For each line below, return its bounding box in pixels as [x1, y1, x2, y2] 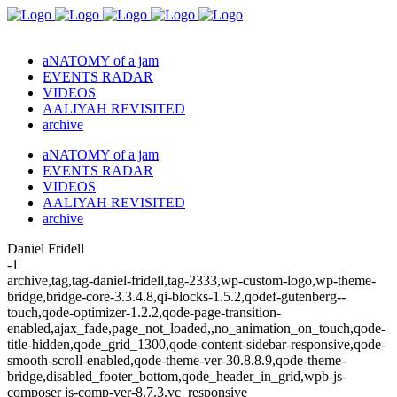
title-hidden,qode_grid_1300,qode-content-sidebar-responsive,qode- [7, 337, 385, 352]
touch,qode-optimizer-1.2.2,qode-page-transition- [7, 305, 281, 320]
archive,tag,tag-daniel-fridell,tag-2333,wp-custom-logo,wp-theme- [7, 273, 376, 288]
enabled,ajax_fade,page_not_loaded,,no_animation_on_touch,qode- [7, 321, 385, 336]
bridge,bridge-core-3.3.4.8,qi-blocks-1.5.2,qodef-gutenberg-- [7, 289, 346, 304]
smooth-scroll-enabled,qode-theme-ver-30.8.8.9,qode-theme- [7, 353, 346, 368]
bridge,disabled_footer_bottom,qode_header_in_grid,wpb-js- [7, 369, 346, 384]
